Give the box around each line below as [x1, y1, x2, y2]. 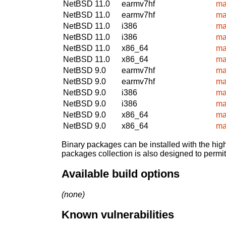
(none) [62, 190, 85, 199]
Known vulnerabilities [62, 208, 174, 221]
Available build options [62, 167, 180, 181]
